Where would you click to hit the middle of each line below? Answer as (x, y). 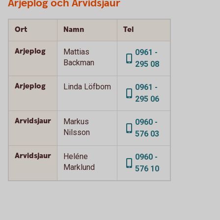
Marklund (79, 167)
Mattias (76, 52)
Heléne (76, 156)
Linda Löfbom (87, 87)
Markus (76, 122)
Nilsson (77, 132)
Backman (79, 63)
